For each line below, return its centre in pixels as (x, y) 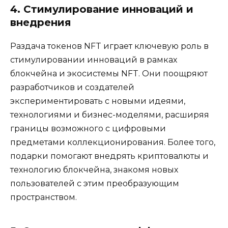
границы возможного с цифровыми (88, 128)
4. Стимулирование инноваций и (102, 9)
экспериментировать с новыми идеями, (98, 101)
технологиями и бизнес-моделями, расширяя (110, 115)
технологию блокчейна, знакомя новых (94, 169)
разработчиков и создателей (72, 87)
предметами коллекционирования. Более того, (113, 142)
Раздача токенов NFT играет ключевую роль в (109, 46)
